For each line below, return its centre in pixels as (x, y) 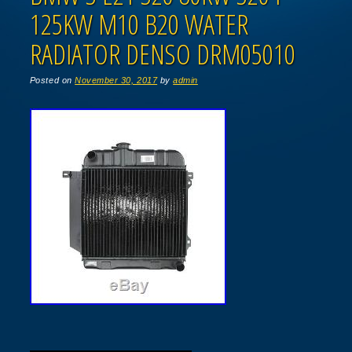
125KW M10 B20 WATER (139, 24)
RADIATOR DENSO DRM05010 (162, 54)
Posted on (52, 81)
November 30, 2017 (116, 81)
